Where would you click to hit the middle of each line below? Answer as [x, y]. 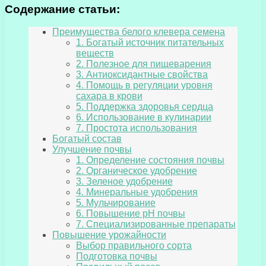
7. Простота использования [137, 128]
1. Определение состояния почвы [150, 160]
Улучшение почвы [92, 150]
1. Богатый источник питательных [150, 43]
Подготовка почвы [117, 256]
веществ [95, 53]
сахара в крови [109, 96]
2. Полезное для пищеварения [144, 64]
